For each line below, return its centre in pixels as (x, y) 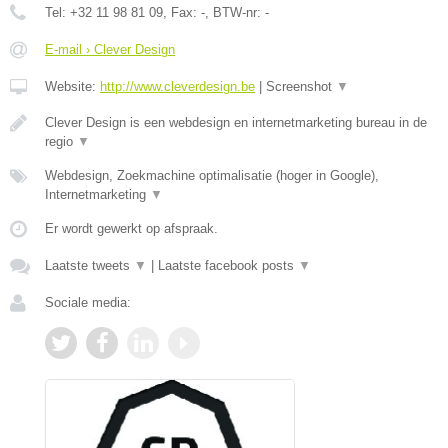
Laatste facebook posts (228, 265)
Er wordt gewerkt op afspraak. (131, 228)
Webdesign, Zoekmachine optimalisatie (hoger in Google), (212, 175)
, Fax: (182, 12)
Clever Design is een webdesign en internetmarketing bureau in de (236, 122)
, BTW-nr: (235, 12)
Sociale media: (88, 302)
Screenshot (301, 86)
